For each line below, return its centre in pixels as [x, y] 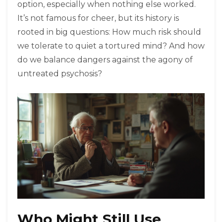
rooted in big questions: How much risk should [109, 32]
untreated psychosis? [60, 74]
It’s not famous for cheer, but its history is [98, 18]
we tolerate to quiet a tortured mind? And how [111, 46]
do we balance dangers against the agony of [105, 60]
